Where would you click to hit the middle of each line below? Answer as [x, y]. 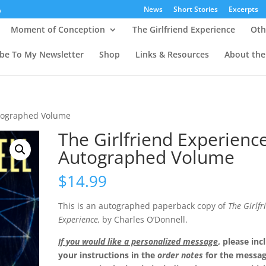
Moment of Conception [58, 29]
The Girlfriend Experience [183, 29]
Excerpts [243, 9]
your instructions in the [108, 255]
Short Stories [195, 9]
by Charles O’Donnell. [144, 219]
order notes [180, 255]
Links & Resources [172, 54]
